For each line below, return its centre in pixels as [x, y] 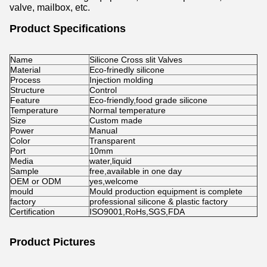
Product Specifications [68, 29]
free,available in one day [136, 171]
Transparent [112, 141]
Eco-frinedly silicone [127, 70]
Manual [103, 131]
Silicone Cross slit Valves [136, 60]
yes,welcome [114, 181]
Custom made [116, 120]
